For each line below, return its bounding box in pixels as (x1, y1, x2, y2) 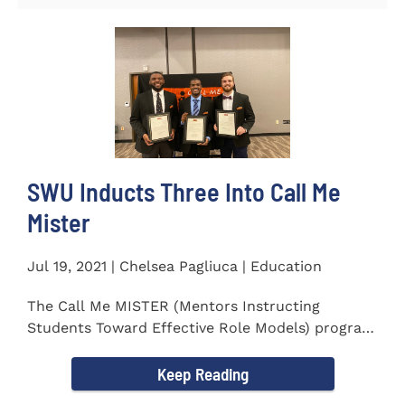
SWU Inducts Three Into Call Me (27, 176, 341, 208)
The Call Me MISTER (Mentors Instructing (27, 297, 320, 316)
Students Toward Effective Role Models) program (27, 319, 375, 337)
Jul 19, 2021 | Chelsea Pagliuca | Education (27, 258, 322, 276)
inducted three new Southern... (27, 341, 247, 359)
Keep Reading (156, 363, 249, 385)
